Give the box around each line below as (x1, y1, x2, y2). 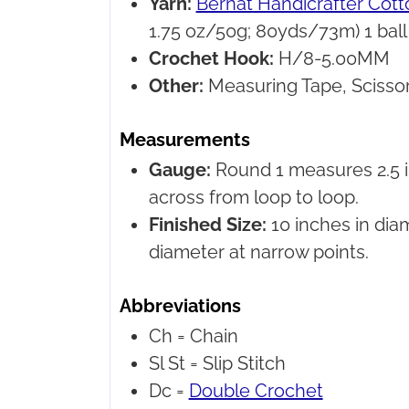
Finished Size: (148, 214, 267, 236)
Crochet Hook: (148, 47, 274, 70)
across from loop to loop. (148, 186, 363, 209)
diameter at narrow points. (148, 241, 369, 264)
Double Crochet (188, 380, 323, 403)
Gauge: (148, 159, 211, 182)
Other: (148, 75, 204, 98)
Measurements (119, 129, 250, 152)
